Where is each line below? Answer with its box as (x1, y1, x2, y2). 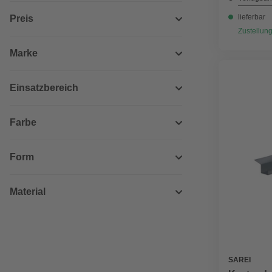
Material (10, 186, 46, 197)
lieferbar (238, 13, 265, 21)
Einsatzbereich (10, 83, 78, 93)
